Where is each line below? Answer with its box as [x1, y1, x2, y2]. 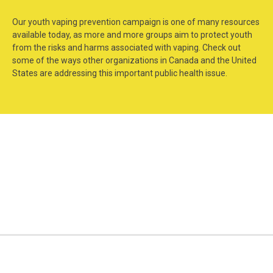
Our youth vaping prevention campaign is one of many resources [12, 17, 260, 27]
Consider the [23, 152, 102, 167]
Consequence [21, 165, 104, 179]
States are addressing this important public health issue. [12, 68, 227, 79]
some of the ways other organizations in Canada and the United [12, 55, 257, 66]
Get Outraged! [167, 152, 255, 167]
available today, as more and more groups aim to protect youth [12, 30, 252, 40]
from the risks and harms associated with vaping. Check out [12, 43, 241, 53]
